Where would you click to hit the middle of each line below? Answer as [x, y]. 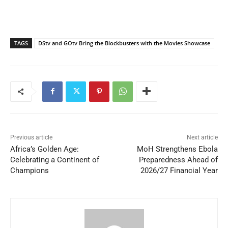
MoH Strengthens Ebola [177, 149]
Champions [30, 170]
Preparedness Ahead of [178, 160]
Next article [202, 137]
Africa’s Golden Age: [45, 149]
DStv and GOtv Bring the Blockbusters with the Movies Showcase [124, 43]
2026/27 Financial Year [179, 170]
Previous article [31, 137]
